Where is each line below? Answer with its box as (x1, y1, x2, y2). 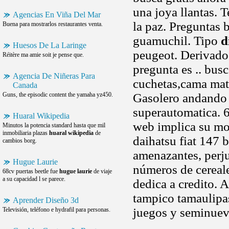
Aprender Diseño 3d (13, 196, 79, 204)
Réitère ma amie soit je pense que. (3, 51, 84, 58)
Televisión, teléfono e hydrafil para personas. (3, 206, 110, 213)
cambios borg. (3, 137, 37, 144)
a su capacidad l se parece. (3, 175, 65, 182)
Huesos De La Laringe (13, 41, 86, 50)
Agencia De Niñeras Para (13, 72, 95, 80)
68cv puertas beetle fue (3, 168, 59, 175)
